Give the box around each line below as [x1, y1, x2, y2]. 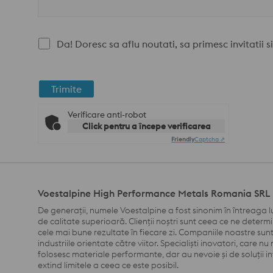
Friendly [171, 135, 194, 144]
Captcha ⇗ [194, 135, 225, 144]
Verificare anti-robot [68, 109, 146, 121]
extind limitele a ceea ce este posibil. [38, 260, 179, 271]
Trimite [51, 83, 82, 96]
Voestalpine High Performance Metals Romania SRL [38, 187, 270, 200]
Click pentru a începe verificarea [82, 121, 211, 132]
